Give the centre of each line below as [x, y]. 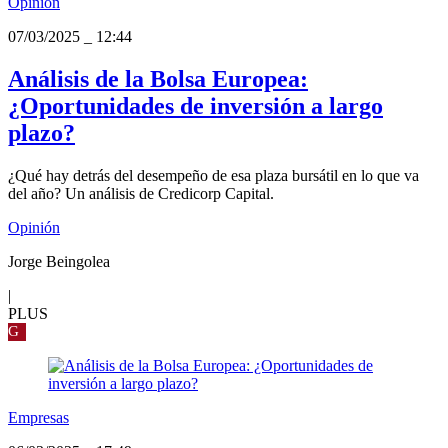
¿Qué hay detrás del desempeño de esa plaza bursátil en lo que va [213, 175]
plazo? [41, 132]
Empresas [38, 417]
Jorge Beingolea [59, 261]
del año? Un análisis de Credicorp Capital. [141, 193]
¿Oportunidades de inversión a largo [195, 105]
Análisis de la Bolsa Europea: [158, 78]
